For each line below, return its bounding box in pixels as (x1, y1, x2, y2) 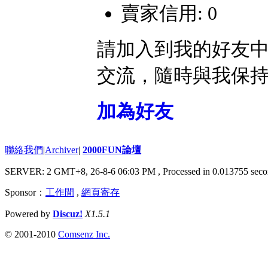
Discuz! (53, 209, 83, 220)
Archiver (45, 145, 78, 156)
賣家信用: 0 (121, 2, 217, 24)
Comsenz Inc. (58, 229, 110, 240)
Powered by (5, 209, 53, 220)
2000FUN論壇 (83, 145, 141, 156)
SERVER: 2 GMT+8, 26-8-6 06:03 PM (5, 166, 158, 177)
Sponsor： (5, 187, 45, 198)
